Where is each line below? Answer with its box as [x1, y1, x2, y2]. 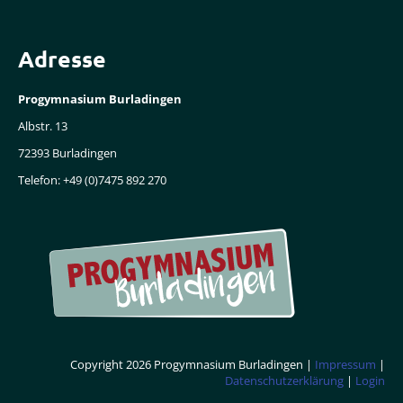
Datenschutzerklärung [225, 372, 344, 390]
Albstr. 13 [18, 118, 67, 135]
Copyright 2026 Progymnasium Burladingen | [70, 356, 315, 373]
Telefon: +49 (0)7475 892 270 [18, 172, 166, 189]
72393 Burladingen [18, 145, 117, 162]
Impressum [315, 356, 376, 373]
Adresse [18, 44, 106, 74]
